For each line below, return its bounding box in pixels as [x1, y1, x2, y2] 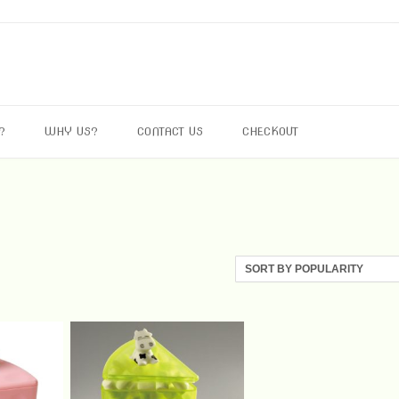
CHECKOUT [242, 125, 298, 138]
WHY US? [45, 125, 98, 138]
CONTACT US [137, 125, 203, 138]
